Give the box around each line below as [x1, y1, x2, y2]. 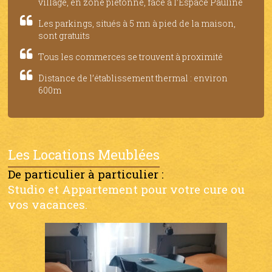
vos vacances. [8, 196, 88, 212]
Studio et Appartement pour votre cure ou [8, 181, 245, 197]
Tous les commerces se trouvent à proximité [38, 50, 223, 63]
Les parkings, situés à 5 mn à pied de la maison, [38, 17, 236, 29]
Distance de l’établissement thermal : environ [38, 72, 228, 84]
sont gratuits [38, 29, 90, 41]
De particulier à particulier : [8, 166, 165, 182]
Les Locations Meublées [8, 145, 160, 163]
